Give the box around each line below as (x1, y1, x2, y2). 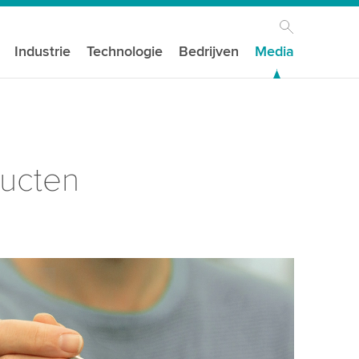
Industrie (14, 42, 71, 60)
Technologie (87, 42, 163, 60)
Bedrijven (179, 42, 240, 60)
